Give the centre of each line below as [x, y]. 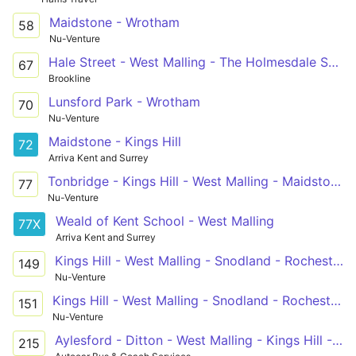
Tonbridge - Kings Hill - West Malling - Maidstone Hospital [336, 181]
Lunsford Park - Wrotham [124, 101]
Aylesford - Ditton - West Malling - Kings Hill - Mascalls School [337, 340]
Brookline [70, 78]
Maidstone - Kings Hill [115, 141]
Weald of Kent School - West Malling [165, 221]
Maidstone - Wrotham [114, 22]
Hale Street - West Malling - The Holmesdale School [333, 62]
